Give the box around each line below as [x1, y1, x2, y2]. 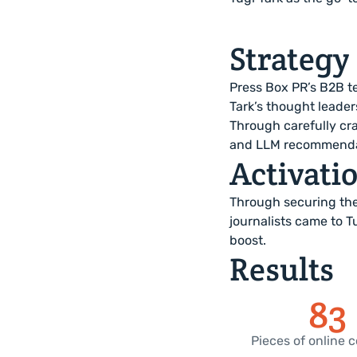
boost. [229, 233, 266, 248]
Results [229, 249, 334, 289]
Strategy [229, 38, 350, 79]
